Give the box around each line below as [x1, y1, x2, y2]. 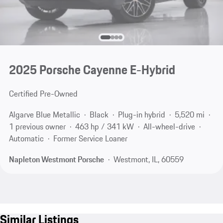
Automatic [8, 132, 44, 145]
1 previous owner [8, 120, 66, 133]
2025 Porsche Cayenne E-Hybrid [8, 60, 175, 80]
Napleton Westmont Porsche [8, 153, 104, 165]
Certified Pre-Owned [8, 88, 78, 100]
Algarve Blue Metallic [8, 109, 80, 121]
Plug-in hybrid [117, 109, 165, 121]
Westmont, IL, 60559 [113, 153, 184, 165]
